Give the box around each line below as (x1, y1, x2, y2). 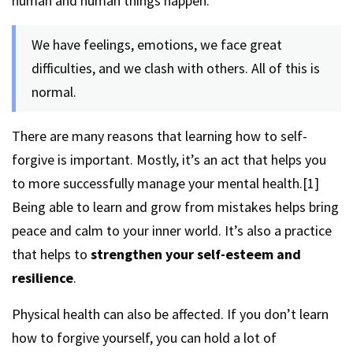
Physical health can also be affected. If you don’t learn (12, 305, 329, 323)
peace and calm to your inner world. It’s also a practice (12, 221, 332, 240)
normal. (32, 83, 76, 101)
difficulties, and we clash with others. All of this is (32, 59, 320, 77)
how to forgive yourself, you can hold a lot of (12, 329, 277, 347)
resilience (12, 269, 73, 287)
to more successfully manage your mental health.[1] (12, 174, 319, 192)
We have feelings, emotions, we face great (32, 35, 282, 54)
